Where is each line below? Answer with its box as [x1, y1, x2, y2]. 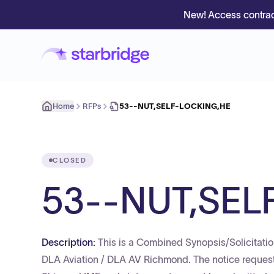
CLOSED [53, 157, 87, 164]
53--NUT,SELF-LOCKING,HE [119, 102, 231, 111]
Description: [42, 237, 98, 248]
